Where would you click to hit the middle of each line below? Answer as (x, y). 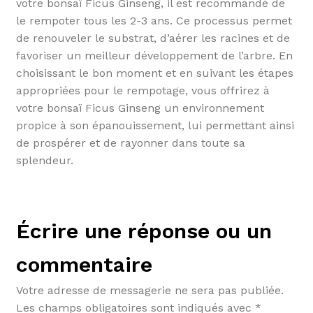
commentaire (84, 264)
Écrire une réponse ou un (144, 231)
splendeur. (44, 161)
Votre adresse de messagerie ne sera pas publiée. (150, 290)
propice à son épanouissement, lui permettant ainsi (155, 126)
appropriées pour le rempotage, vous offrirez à (143, 91)
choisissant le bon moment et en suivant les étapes (154, 73)
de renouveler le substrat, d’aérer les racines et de (153, 38)
